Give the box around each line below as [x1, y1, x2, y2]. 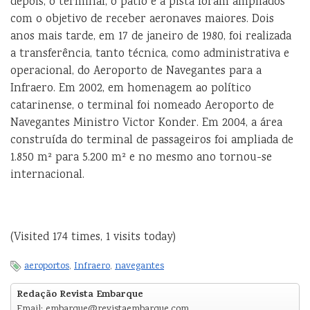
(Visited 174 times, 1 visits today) [10, 228, 176, 246]
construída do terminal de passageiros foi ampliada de [10, 131, 293, 149]
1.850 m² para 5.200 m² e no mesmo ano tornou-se [10, 149, 272, 167]
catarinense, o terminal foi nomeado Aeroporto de [10, 97, 274, 115]
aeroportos [24, 259, 69, 273]
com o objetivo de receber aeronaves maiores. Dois [10, 10, 274, 28]
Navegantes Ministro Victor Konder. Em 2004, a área [10, 114, 282, 132]
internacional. [10, 166, 84, 184]
